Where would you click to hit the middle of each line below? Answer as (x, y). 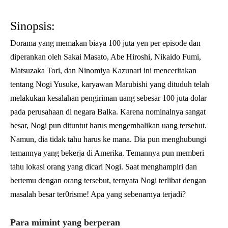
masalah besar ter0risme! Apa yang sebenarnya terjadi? (98, 194)
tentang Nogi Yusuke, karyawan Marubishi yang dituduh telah (110, 84)
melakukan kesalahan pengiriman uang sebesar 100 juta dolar (108, 98)
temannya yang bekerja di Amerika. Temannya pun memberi (107, 153)
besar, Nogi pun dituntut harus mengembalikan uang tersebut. (108, 125)
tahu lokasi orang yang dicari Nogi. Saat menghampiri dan (104, 166)
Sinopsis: (34, 26)
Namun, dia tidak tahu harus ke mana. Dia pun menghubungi (108, 139)
